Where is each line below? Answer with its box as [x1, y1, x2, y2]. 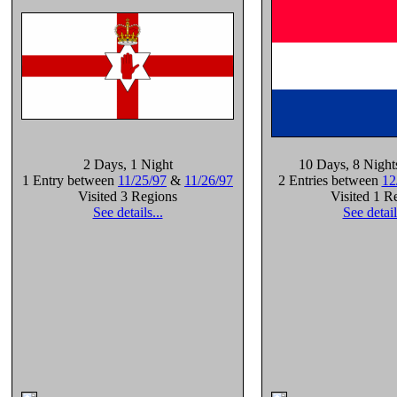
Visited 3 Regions [78, 189, 177, 204]
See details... [92, 205, 163, 220]
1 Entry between [22, 173, 118, 188]
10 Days [299, 157, 346, 172]
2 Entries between [277, 173, 382, 188]
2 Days [82, 157, 123, 172]
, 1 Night [122, 157, 173, 172]
